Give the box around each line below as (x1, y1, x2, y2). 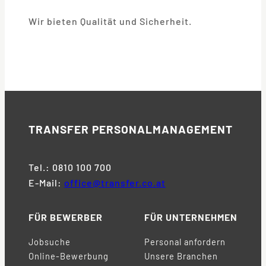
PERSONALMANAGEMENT (92, 122, 233, 137)
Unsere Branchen (144, 250, 218, 261)
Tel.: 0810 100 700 (28, 161, 112, 173)
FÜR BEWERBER (28, 211, 103, 223)
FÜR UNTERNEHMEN (144, 211, 237, 223)
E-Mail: (28, 176, 64, 188)
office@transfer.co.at (64, 176, 166, 188)
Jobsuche (28, 236, 71, 247)
